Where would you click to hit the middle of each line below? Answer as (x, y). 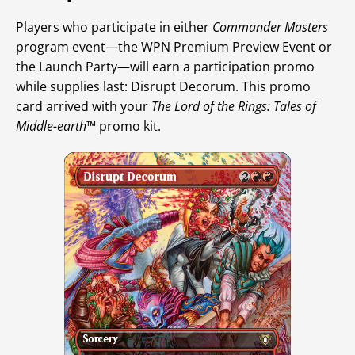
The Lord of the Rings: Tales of (234, 107)
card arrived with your (84, 107)
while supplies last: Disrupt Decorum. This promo (163, 87)
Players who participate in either (114, 27)
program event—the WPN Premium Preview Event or (174, 47)
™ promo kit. (124, 126)
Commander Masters (270, 27)
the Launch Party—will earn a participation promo (165, 67)
